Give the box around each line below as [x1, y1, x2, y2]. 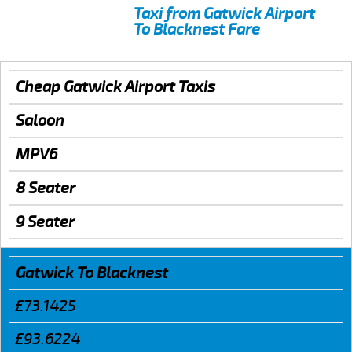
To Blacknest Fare [134, 19, 260, 39]
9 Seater [16, 211, 75, 232]
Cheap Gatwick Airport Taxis [16, 76, 215, 97]
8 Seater [16, 178, 75, 198]
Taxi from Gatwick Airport [134, 3, 315, 24]
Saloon [16, 110, 64, 130]
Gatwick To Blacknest [16, 262, 168, 283]
